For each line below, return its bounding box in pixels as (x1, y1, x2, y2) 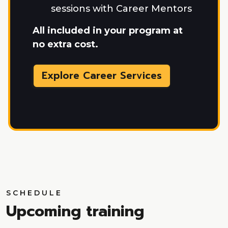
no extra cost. (33, 39, 98, 50)
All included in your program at (33, 25, 183, 37)
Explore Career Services (42, 68, 162, 83)
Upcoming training (6, 200, 144, 223)
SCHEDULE (6, 188, 63, 198)
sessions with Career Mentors (51, 3, 192, 15)
